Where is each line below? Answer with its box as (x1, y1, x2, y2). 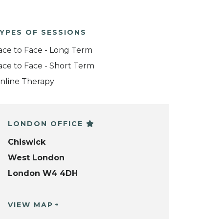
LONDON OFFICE (8, 119, 86, 129)
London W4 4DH (8, 168, 78, 178)
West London (8, 153, 65, 162)
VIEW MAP (8, 200, 53, 209)
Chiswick (8, 137, 45, 147)
